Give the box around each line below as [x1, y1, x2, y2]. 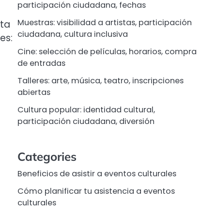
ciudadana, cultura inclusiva [17, 29, 128, 40]
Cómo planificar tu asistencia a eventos [17, 185, 175, 197]
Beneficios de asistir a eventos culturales [17, 168, 176, 179]
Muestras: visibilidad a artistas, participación [17, 17, 192, 29]
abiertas [17, 87, 50, 98]
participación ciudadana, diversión [17, 116, 155, 127]
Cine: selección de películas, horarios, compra [17, 46, 197, 58]
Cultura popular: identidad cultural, [17, 104, 155, 116]
